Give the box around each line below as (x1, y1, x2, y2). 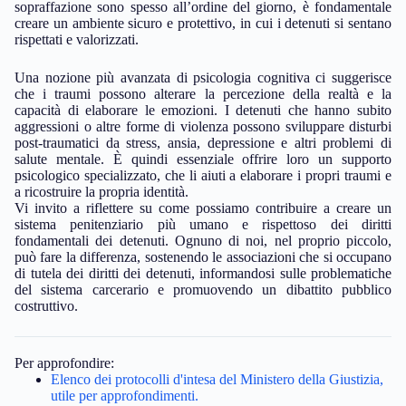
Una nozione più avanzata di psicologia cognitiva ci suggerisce (14, 70, 391, 86)
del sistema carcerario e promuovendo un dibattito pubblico (14, 282, 391, 298)
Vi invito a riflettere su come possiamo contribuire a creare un (14, 200, 391, 217)
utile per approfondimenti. (51, 388, 198, 404)
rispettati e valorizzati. (14, 32, 139, 48)
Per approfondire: (14, 355, 114, 372)
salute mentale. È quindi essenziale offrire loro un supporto (14, 151, 391, 168)
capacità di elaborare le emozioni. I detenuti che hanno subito (14, 102, 391, 119)
